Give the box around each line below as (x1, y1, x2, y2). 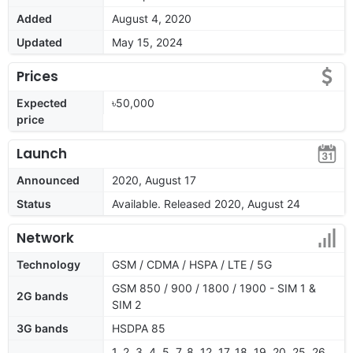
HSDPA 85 (112, 321, 165, 335)
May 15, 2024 (112, 35, 183, 49)
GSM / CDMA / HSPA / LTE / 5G (112, 257, 272, 271)
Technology (17, 257, 80, 271)
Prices (17, 66, 58, 86)
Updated (17, 35, 62, 49)
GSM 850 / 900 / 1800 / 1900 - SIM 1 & (112, 281, 316, 295)
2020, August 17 (112, 173, 196, 187)
